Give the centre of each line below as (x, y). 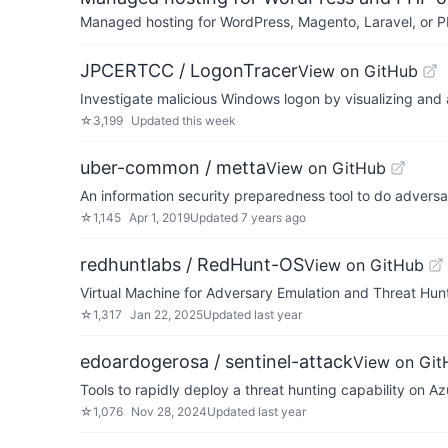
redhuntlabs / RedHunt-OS (192, 264)
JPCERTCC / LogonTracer (189, 70)
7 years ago (273, 217)
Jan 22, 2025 (166, 314)
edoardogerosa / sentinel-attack (216, 361)
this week (209, 120)
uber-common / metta (173, 167)
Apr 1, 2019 (159, 217)
